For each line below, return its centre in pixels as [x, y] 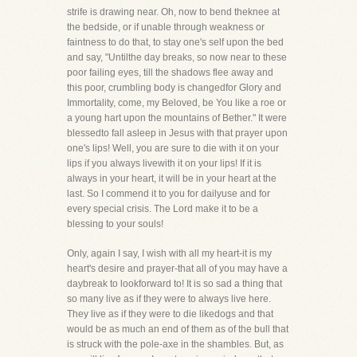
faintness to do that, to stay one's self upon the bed [175, 42]
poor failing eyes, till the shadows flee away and [170, 73]
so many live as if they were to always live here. [169, 299]
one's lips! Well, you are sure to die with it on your [173, 148]
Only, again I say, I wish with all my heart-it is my [169, 253]
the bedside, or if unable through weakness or [166, 27]
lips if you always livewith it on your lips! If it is [164, 163]
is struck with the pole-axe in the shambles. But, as [175, 344]
